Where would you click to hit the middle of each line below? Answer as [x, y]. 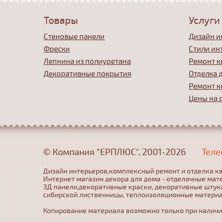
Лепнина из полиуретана [87, 61]
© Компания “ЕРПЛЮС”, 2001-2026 [114, 152]
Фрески [57, 49]
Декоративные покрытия [87, 74]
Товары [61, 21]
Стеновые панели [74, 37]
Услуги [204, 21]
